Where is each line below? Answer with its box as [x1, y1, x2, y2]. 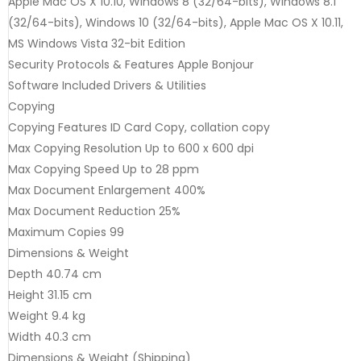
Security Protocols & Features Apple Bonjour [8, 56, 254, 73]
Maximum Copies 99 [8, 223, 124, 240]
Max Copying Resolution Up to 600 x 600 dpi [8, 139, 254, 156]
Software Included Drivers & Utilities [8, 77, 206, 93]
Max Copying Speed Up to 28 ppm [8, 160, 199, 177]
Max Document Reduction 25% [8, 202, 180, 219]
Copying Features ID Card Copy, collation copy [8, 118, 270, 135]
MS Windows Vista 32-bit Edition [8, 35, 185, 52]
